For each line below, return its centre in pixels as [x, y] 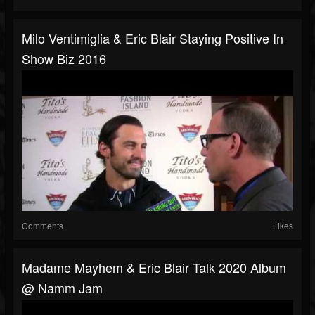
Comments [43, 226]
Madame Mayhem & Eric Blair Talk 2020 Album [154, 268]
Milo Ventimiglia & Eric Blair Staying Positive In [153, 38]
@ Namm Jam [62, 288]
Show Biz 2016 [64, 59]
